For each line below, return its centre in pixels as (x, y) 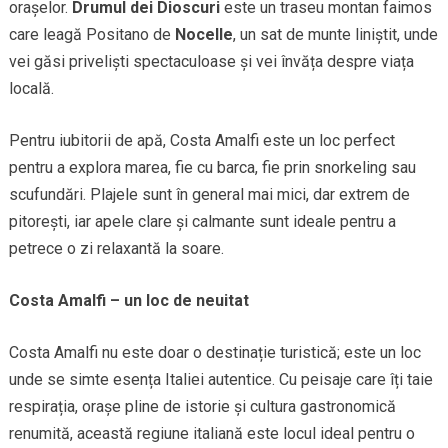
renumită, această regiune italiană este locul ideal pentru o (211, 434)
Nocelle (203, 35)
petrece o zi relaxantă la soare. (116, 249)
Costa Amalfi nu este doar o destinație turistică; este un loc (214, 353)
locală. (31, 89)
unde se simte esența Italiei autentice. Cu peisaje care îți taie (220, 380)
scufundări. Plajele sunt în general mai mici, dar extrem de (209, 195)
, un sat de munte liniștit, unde (335, 35)
